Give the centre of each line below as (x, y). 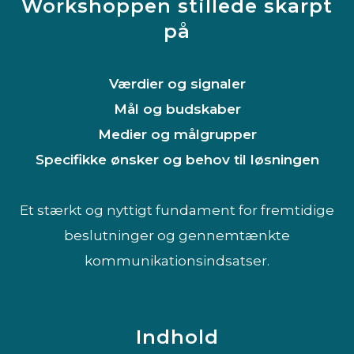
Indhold (177, 337)
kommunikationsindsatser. (177, 260)
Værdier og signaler (177, 83)
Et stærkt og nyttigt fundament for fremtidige (177, 210)
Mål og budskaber (177, 109)
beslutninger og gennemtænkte (177, 235)
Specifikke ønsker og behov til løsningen (177, 159)
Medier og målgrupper (177, 134)
